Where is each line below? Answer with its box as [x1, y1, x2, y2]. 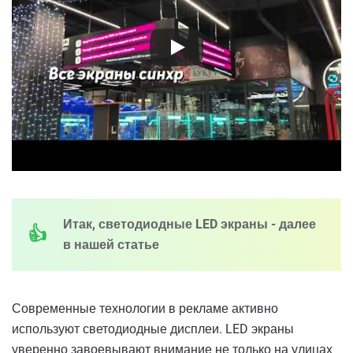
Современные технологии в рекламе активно [12, 301, 278, 317]
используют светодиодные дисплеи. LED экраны [12, 321, 294, 337]
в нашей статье [63, 237, 159, 253]
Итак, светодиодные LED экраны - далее [63, 217, 316, 232]
